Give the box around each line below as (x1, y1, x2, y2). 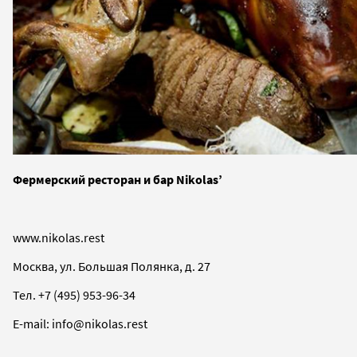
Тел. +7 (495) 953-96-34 (13, 286, 135, 303)
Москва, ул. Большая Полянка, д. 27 (13, 257, 210, 274)
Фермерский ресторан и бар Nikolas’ (13, 171, 222, 187)
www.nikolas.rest (13, 229, 104, 245)
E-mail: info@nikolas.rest (13, 315, 147, 331)
